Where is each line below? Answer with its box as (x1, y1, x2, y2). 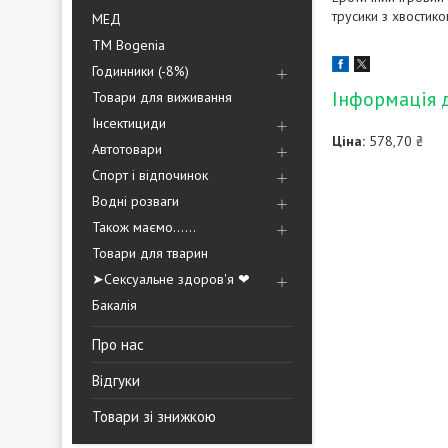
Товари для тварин (92, 244, 208, 262)
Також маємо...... (92, 218, 196, 236)
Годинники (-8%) (92, 62, 189, 80)
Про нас (92, 335, 144, 354)
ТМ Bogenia (92, 36, 165, 54)
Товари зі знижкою (92, 407, 216, 426)
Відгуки (92, 371, 140, 390)
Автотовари (92, 140, 162, 158)
